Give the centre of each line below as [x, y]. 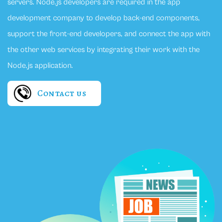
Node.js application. [40, 66]
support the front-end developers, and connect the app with [109, 34]
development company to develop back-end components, [104, 18]
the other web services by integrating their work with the [104, 50]
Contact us [62, 93]
